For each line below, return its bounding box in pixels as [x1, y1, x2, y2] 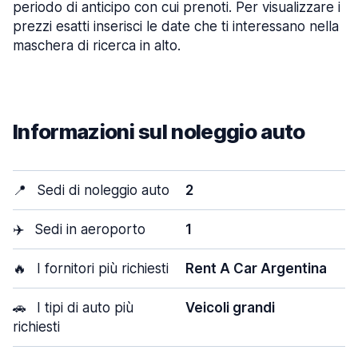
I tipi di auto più [33, 300, 133, 316]
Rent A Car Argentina [185, 261, 327, 276]
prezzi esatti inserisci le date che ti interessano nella [13, 18, 339, 34]
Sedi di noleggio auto [33, 182, 169, 198]
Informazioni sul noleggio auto [13, 119, 305, 144]
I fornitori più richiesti [33, 261, 169, 276]
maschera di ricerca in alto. [13, 38, 181, 54]
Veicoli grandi [185, 300, 275, 316]
